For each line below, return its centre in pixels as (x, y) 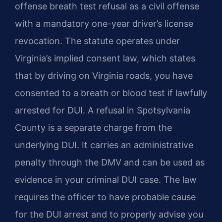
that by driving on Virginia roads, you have (104, 75)
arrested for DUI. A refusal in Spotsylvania (103, 110)
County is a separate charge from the (93, 127)
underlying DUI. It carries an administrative (104, 145)
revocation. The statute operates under (97, 41)
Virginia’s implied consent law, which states (105, 58)
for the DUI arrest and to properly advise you (109, 214)
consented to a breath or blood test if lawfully (111, 93)
